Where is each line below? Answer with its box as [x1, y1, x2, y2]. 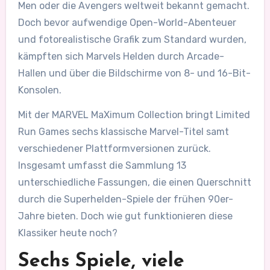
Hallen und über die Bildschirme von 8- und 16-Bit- [17, 67, 251, 79]
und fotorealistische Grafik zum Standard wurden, [17, 33, 246, 45]
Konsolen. [17, 84, 61, 96]
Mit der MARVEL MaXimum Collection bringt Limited [17, 108, 250, 121]
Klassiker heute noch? [17, 227, 118, 239]
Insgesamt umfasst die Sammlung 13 [17, 159, 186, 171]
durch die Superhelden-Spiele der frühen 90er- [17, 193, 233, 205]
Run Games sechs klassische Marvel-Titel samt [17, 125, 229, 137]
